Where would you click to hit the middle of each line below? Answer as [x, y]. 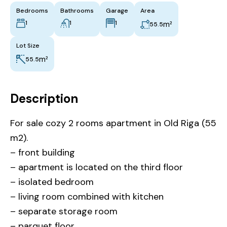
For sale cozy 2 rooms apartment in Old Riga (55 [113, 123]
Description [44, 99]
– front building [43, 153]
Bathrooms [77, 11]
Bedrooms [32, 11]
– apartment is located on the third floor [97, 167]
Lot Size [28, 46]
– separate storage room [64, 212]
